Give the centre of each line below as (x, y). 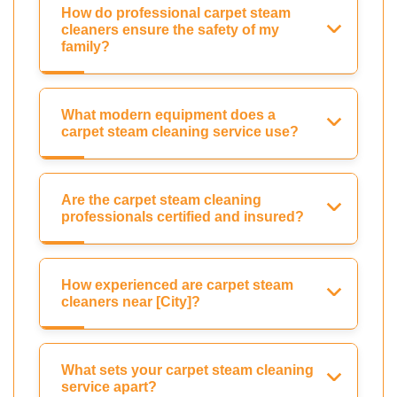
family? (86, 47)
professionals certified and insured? (183, 217)
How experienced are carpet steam (177, 285)
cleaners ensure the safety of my (170, 30)
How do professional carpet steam (176, 13)
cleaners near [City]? (131, 302)
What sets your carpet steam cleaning (187, 370)
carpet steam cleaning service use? (180, 132)
